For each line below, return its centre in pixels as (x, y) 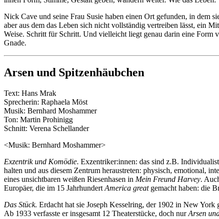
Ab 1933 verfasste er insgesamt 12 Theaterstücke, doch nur (96, 214)
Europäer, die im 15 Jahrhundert (54, 188)
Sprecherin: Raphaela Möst (46, 102)
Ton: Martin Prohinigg (38, 120)
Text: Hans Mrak (30, 93)
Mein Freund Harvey (168, 179)
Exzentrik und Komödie (40, 162)
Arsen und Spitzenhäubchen (74, 73)
